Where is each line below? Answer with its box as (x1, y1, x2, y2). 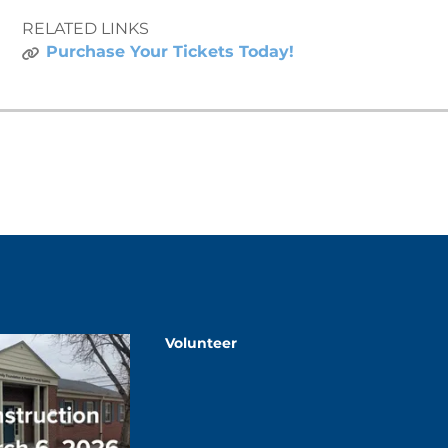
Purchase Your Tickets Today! (45, 42, 294, 62)
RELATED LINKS (21, 19, 149, 39)
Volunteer (165, 334, 237, 353)
